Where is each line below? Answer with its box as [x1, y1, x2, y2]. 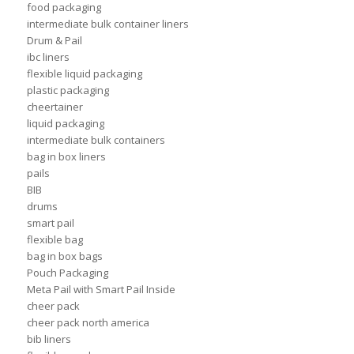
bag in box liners [26, 149, 106, 164]
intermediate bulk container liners [26, 17, 189, 32]
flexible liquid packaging [26, 66, 142, 81]
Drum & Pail [26, 33, 82, 48]
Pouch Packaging [26, 265, 108, 281]
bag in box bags [26, 249, 103, 264]
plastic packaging [26, 83, 109, 98]
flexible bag [26, 232, 83, 247]
